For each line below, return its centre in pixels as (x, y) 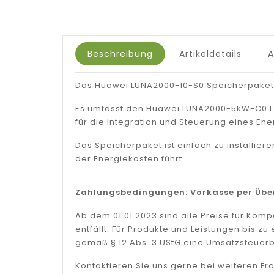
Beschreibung (120, 54)
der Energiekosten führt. (130, 158)
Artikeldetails (211, 54)
